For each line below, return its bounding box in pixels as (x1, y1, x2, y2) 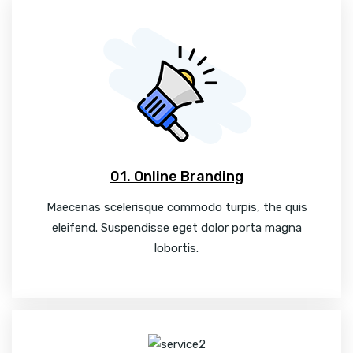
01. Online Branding (110, 167, 243, 185)
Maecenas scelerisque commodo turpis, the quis (46, 199, 307, 214)
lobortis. (154, 240, 199, 255)
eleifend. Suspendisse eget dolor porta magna (51, 220, 302, 235)
